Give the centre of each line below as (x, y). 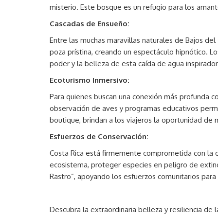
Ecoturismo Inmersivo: (90, 80)
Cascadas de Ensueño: (90, 24)
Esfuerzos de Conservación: (99, 136)
